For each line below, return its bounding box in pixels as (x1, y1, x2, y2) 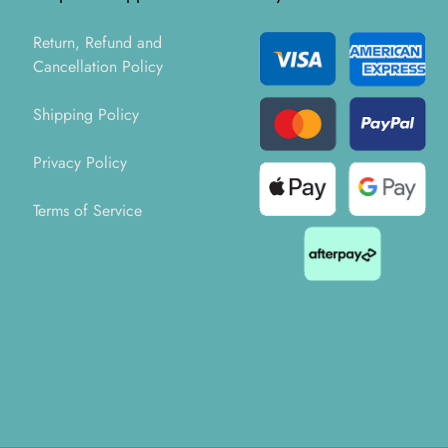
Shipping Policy (33, 103, 140, 126)
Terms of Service (33, 199, 143, 222)
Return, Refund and (33, 31, 163, 54)
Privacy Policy (33, 151, 128, 174)
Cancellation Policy (33, 55, 164, 78)
